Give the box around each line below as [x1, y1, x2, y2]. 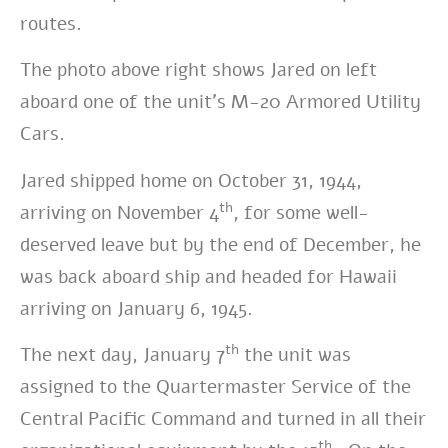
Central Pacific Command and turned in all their [20, 406, 426, 433]
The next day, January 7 [20, 342, 225, 369]
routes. [20, 10, 82, 37]
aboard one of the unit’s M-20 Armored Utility [20, 89, 421, 116]
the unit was [239, 342, 351, 369]
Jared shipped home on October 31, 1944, [20, 167, 362, 194]
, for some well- [233, 199, 369, 226]
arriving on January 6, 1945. [20, 295, 253, 322]
